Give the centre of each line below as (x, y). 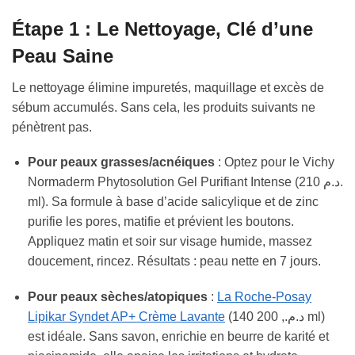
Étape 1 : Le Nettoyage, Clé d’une (162, 29)
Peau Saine (63, 55)
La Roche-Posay (264, 296)
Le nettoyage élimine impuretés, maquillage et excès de (168, 87)
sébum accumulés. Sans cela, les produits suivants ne (164, 107)
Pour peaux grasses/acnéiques (121, 162)
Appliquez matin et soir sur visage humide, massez (170, 242)
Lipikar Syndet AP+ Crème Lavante (126, 316)
